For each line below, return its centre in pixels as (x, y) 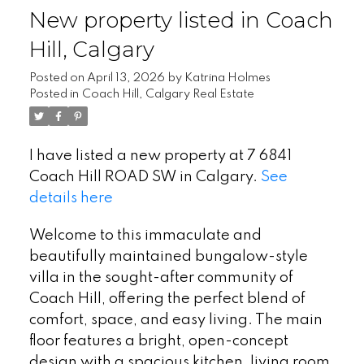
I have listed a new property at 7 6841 (160, 156)
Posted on (58, 78)
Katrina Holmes (227, 78)
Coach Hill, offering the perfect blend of (167, 299)
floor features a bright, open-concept (158, 341)
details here (71, 199)
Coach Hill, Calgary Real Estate (168, 95)
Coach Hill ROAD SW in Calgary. (145, 178)
